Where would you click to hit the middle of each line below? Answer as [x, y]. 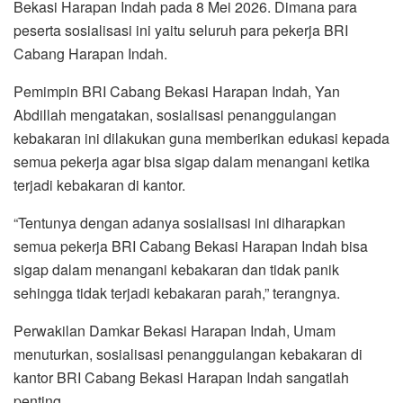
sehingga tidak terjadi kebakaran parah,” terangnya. [177, 292]
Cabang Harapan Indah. [90, 53]
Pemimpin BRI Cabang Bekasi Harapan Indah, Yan [177, 91]
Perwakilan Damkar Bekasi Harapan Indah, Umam [175, 330]
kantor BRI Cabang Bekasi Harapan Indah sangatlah [181, 377]
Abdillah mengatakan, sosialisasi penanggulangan [175, 114]
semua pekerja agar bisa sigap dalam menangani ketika [192, 161]
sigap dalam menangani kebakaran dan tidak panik [176, 269]
